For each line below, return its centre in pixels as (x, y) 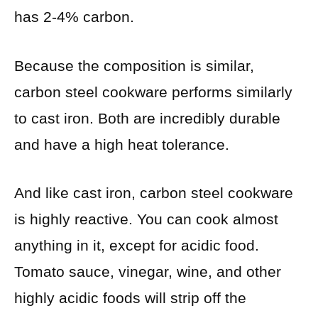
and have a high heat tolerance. (122, 144)
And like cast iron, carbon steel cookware (154, 193)
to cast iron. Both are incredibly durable (147, 118)
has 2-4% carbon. (74, 17)
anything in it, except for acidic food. (137, 246)
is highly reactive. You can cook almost (146, 219)
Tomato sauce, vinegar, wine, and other (148, 272)
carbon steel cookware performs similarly (153, 92)
